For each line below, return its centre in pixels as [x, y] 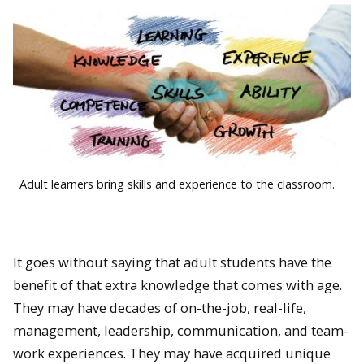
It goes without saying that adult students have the [172, 262]
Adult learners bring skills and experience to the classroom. [177, 184]
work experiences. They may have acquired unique [172, 353]
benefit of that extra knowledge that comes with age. [178, 284]
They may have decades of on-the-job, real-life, [160, 307]
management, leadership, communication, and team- [181, 330]
